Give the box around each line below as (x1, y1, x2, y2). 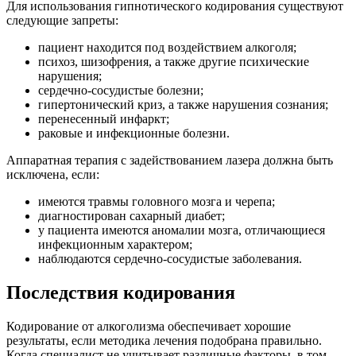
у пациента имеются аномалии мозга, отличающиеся (38, 223, 325, 238)
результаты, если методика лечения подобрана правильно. (6, 334, 322, 348)
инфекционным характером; (38, 238, 192, 252)
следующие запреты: (6, 14, 118, 28)
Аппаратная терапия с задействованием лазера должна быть (6, 153, 333, 168)
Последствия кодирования (6, 282, 235, 304)
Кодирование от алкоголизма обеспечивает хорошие (6, 319, 291, 334)
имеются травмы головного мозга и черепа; (38, 195, 275, 209)
